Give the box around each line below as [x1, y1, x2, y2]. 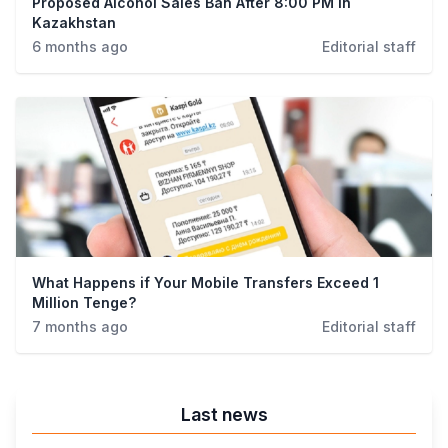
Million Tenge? [32, 294, 136, 311]
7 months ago [32, 318, 128, 335]
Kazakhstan [32, 14, 116, 31]
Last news [180, 404, 268, 425]
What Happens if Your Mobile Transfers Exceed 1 [32, 274, 379, 291]
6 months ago [32, 38, 128, 55]
